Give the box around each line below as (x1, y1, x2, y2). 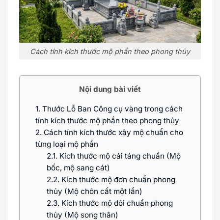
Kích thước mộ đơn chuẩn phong (59, 174, 175, 184)
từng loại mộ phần (35, 139, 98, 149)
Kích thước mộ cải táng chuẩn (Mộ (57, 151, 181, 161)
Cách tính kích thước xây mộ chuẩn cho (42, 127, 183, 137)
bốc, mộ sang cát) (46, 163, 110, 172)
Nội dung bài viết (79, 84, 141, 94)
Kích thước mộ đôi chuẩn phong (59, 198, 173, 208)
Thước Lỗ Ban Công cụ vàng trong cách (40, 104, 183, 113)
